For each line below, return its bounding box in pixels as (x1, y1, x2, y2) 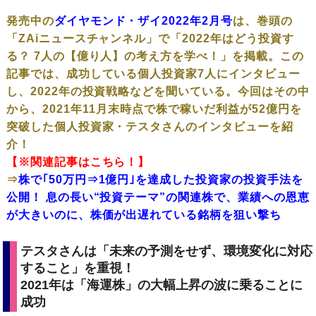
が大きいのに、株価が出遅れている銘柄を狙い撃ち (6, 208, 281, 221)
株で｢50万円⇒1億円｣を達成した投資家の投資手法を (18, 173, 303, 186)
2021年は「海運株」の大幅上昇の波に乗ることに (20, 277, 303, 292)
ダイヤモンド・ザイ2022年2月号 (54, 14, 233, 27)
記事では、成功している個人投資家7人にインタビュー (6, 67, 300, 80)
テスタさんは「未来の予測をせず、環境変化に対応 (20, 243, 313, 258)
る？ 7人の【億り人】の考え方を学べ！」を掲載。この (6, 49, 304, 62)
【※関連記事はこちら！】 (6, 155, 150, 168)
